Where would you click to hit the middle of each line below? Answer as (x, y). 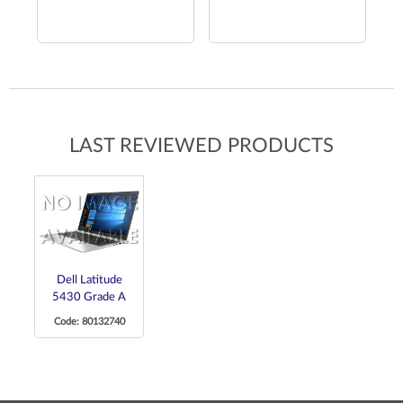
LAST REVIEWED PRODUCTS (201, 146)
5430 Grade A (89, 297)
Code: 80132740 (89, 321)
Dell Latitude (89, 280)
